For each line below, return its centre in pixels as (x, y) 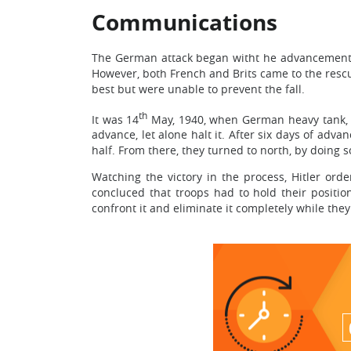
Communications (185, 22)
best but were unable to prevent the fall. (198, 89)
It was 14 (116, 119)
